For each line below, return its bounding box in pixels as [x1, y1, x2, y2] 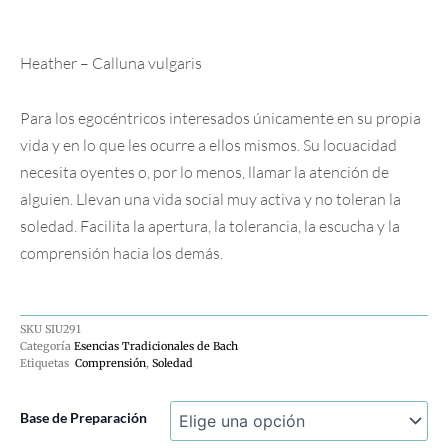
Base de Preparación [20, 408, 147, 426]
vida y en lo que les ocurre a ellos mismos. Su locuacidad [20, 134, 397, 155]
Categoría [20, 339, 71, 353]
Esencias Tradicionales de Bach [74, 339, 238, 353]
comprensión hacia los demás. [20, 242, 223, 263]
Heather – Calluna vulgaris [20, 52, 202, 73]
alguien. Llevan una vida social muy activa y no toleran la [20, 188, 401, 209]
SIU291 [45, 322, 81, 336]
